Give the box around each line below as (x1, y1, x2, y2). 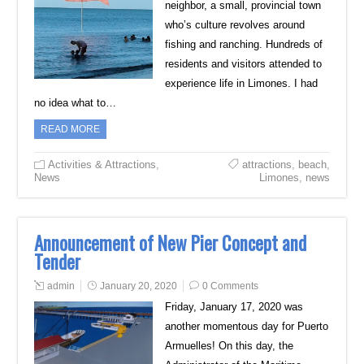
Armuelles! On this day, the (164, 340, 293, 352)
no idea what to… (34, 97, 117, 109)
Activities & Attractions (48, 158, 157, 171)
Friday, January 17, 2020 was (164, 301, 303, 313)
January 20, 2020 (100, 280, 178, 292)
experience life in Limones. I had (164, 77, 318, 89)
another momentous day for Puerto (164, 320, 328, 332)
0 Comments (202, 280, 259, 292)
